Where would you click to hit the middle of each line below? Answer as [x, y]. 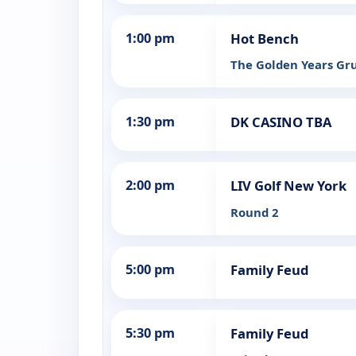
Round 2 [255, 213]
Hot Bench [265, 39]
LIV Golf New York [288, 186]
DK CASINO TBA [281, 122]
